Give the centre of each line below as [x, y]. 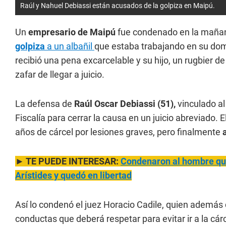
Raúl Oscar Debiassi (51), [124, 104]
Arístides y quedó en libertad [73, 175]
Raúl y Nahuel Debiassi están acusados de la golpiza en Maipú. [118, 6]
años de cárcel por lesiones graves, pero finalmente [119, 132]
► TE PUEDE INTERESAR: [68, 161]
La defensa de [44, 104]
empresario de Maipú [72, 32]
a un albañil [70, 46]
